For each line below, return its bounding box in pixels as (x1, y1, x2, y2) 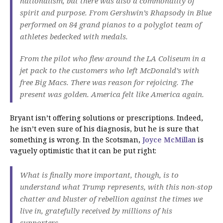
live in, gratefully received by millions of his (20, 206, 172, 216)
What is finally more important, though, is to (20, 170, 179, 180)
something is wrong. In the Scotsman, (10, 135, 142, 145)
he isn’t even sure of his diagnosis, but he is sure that (10, 124, 199, 134)
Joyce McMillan (142, 135, 198, 145)
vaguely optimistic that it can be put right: (10, 146, 156, 156)
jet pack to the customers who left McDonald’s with (20, 65, 199, 76)
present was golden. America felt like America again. (20, 89, 204, 100)
